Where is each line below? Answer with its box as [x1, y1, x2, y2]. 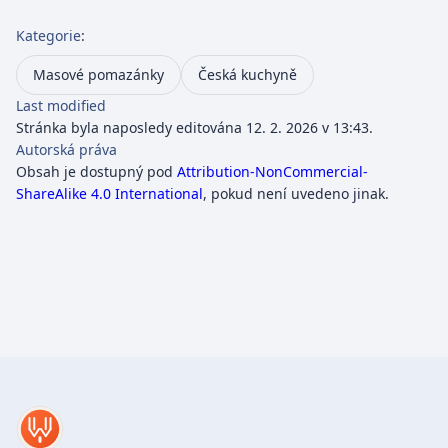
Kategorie [16, 25, 81, 45]
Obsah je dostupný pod [16, 161, 177, 181]
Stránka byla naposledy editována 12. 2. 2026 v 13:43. [16, 117, 373, 137]
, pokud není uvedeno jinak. [203, 183, 389, 203]
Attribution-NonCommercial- [177, 161, 368, 181]
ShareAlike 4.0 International [16, 183, 203, 203]
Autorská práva [16, 139, 117, 159]
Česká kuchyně [198, 64, 297, 84]
